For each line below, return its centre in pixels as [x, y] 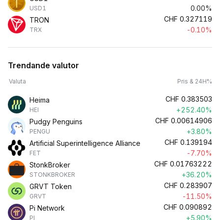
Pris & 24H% [195, 81]
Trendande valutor [43, 65]
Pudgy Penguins [56, 122]
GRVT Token [51, 186]
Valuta [17, 81]
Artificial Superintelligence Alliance [85, 143]
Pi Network [47, 208]
